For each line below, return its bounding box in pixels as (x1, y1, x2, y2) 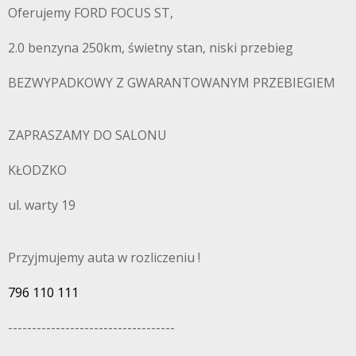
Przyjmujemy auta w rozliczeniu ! (8, 248, 200, 266)
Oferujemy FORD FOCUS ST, (8, 3, 173, 21)
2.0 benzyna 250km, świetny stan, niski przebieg (8, 38, 293, 56)
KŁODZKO (8, 161, 67, 179)
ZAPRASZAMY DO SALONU (8, 126, 167, 144)
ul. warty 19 (8, 195, 75, 214)
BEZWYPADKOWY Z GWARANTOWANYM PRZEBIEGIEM (8, 73, 335, 91)
